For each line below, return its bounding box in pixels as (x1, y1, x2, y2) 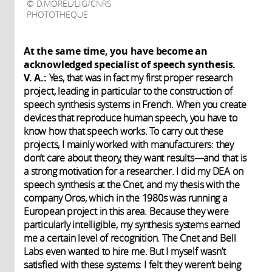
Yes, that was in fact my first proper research (49, 71, 233, 85)
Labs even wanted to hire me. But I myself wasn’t (24, 245, 226, 259)
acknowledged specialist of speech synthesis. (24, 58, 236, 72)
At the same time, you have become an (24, 44, 208, 58)
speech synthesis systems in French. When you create (24, 98, 246, 112)
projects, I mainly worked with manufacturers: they (24, 138, 234, 152)
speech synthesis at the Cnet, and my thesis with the (24, 178, 240, 192)
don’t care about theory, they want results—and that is (24, 151, 247, 165)
